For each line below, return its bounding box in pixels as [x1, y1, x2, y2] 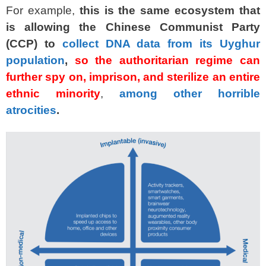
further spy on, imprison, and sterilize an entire [6, 70, 260, 83]
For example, [6, 4, 80, 17]
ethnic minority [6, 87, 100, 100]
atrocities [6, 103, 56, 116]
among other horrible [119, 87, 260, 100]
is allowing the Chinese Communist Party [6, 20, 260, 33]
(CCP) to [6, 37, 62, 50]
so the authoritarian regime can [74, 53, 261, 66]
